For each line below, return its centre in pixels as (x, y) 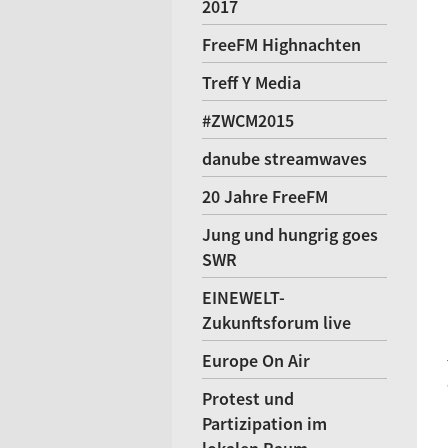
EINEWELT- (243, 297)
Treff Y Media (251, 82)
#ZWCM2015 (248, 120)
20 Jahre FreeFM (265, 196)
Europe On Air (256, 360)
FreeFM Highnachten (281, 44)
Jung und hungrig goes (290, 234)
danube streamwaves (284, 158)
